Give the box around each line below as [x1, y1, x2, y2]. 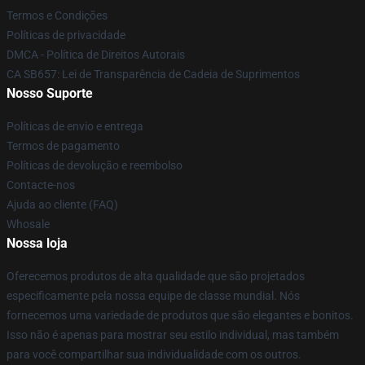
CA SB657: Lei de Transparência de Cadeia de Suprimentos [7, 68, 300, 81]
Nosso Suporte [7, 86, 93, 101]
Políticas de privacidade [7, 29, 125, 42]
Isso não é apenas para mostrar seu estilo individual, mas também [7, 328, 339, 341]
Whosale [7, 218, 50, 231]
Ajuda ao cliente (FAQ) [7, 198, 118, 211]
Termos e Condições [7, 9, 108, 22]
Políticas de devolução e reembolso [7, 159, 182, 172]
